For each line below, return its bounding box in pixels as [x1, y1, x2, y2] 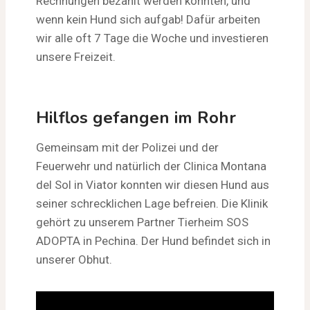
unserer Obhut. [36, 252, 112, 266]
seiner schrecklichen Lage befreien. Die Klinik [36, 196, 268, 210]
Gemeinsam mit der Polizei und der [36, 140, 219, 154]
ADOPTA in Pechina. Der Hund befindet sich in [36, 233, 271, 248]
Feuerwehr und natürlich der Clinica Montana [36, 158, 266, 173]
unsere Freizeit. [36, 49, 116, 64]
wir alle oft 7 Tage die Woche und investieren [36, 30, 268, 45]
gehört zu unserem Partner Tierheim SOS [36, 215, 248, 229]
